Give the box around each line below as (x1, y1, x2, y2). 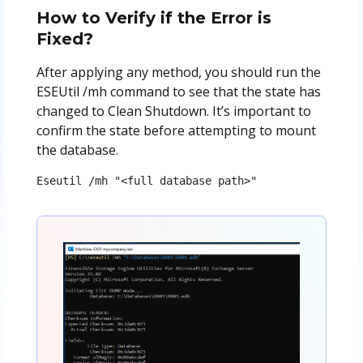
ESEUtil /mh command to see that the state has (36, 82, 321, 100)
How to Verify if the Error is (36, 7, 271, 28)
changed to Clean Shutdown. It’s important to (36, 101, 311, 120)
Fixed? (36, 28, 93, 49)
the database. (36, 140, 118, 159)
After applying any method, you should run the (36, 62, 321, 81)
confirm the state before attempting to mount (36, 121, 316, 139)
